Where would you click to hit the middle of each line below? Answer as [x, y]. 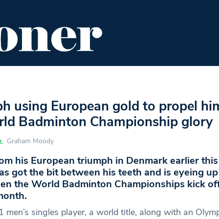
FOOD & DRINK [57, 78]
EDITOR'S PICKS [130, 78]
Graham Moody [30, 141]
